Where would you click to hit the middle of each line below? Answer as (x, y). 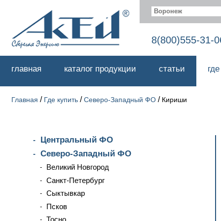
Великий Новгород (78, 167)
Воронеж (168, 11)
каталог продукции (100, 69)
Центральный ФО (77, 140)
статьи (172, 69)
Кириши (174, 100)
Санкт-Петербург (75, 180)
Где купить (61, 100)
